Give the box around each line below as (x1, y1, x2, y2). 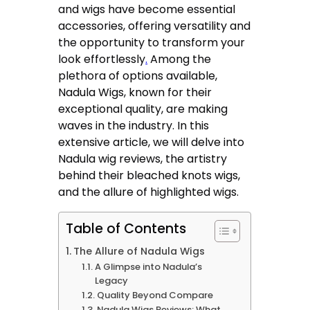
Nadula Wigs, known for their (58, 84, 212, 101)
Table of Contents (66, 219, 187, 239)
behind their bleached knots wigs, (58, 167, 241, 184)
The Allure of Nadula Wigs (73, 244, 206, 259)
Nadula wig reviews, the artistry (58, 151, 228, 167)
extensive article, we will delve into (58, 134, 245, 151)
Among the (147, 51, 212, 68)
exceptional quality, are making (58, 101, 228, 118)
